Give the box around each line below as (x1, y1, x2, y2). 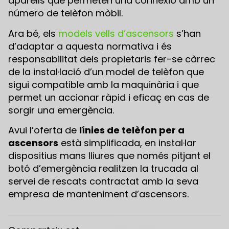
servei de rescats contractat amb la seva (8, 175, 198, 188)
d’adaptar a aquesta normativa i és (8, 39, 172, 53)
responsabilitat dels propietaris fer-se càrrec (8, 52, 215, 65)
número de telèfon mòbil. (8, 7, 123, 20)
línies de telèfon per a (79, 124, 185, 137)
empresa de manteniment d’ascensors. (8, 188, 189, 201)
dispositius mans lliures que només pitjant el (8, 149, 211, 163)
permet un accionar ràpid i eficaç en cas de (8, 90, 209, 104)
